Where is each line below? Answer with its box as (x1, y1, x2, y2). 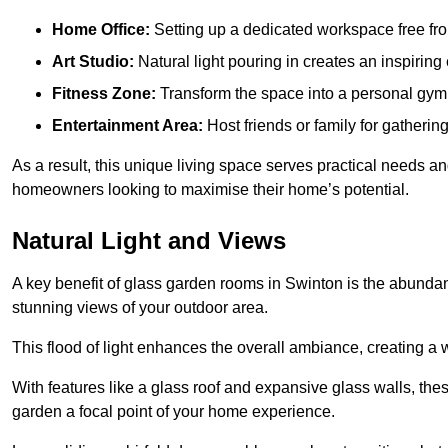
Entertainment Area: (52, 116, 203, 134)
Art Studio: (52, 52, 134, 70)
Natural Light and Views (12, 226, 286, 254)
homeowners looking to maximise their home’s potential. (12, 180, 409, 198)
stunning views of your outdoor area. (12, 298, 268, 316)
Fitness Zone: (52, 84, 156, 102)
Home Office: (52, 20, 150, 38)
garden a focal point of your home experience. (12, 402, 335, 420)
